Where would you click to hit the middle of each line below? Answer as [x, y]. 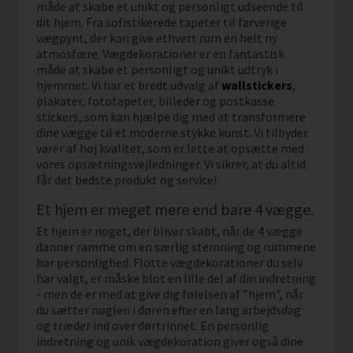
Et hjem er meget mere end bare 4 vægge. [175, 209]
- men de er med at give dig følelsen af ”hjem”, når [170, 294]
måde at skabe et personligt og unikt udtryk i [158, 69]
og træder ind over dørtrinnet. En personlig [153, 325]
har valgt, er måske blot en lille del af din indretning [176, 278]
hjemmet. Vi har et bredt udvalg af [129, 85]
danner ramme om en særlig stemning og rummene [176, 246]
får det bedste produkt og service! [127, 179]
